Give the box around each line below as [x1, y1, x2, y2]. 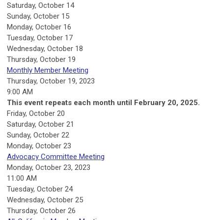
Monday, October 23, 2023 [7, 163, 90, 172]
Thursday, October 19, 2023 [7, 77, 95, 86]
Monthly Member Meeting [7, 66, 88, 75]
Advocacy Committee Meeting [7, 152, 105, 162]
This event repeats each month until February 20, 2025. [7, 98, 200, 108]
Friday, [7, 109, 29, 118]
